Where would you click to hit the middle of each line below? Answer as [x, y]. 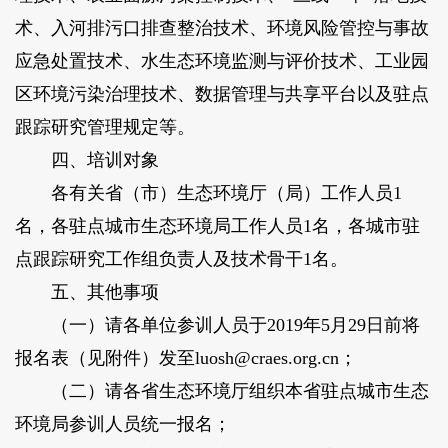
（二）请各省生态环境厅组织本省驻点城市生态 [221, 391]
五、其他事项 [86, 292]
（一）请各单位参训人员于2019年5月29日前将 [217, 325]
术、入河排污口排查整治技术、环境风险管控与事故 [221, 28]
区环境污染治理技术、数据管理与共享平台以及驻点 [221, 94]
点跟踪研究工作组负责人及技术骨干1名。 [181, 259]
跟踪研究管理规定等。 [104, 127]
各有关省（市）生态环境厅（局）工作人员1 [208, 193]
